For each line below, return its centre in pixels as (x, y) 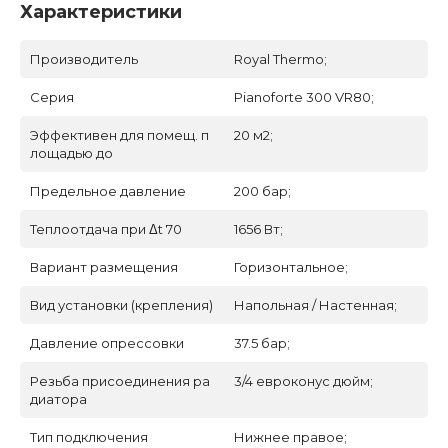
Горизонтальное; (291, 267)
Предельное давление (108, 191)
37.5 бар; (262, 343)
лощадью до (71, 153)
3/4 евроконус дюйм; (303, 381)
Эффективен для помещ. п (119, 135)
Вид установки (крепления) (121, 305)
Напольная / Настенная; (315, 305)
